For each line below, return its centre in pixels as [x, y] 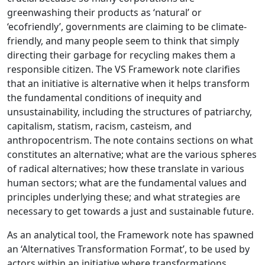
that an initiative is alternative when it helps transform [128, 83]
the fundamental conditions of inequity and [104, 98]
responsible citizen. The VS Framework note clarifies [124, 69]
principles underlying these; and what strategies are [124, 197]
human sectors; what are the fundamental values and [127, 183]
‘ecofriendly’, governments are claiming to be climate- [127, 27]
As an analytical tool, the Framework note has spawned [130, 235]
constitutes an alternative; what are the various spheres [132, 154]
